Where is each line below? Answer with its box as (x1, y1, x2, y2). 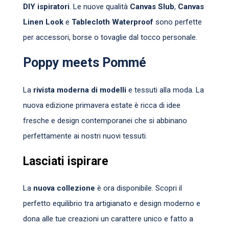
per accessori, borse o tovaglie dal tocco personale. (23, 32, 197, 42)
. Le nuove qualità (70, 2, 130, 11)
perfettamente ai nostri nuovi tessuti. (23, 131, 147, 141)
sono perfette (153, 17, 202, 27)
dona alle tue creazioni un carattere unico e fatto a (23, 214, 193, 223)
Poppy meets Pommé (23, 55, 146, 70)
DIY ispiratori (23, 2, 70, 11)
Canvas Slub (130, 2, 174, 11)
